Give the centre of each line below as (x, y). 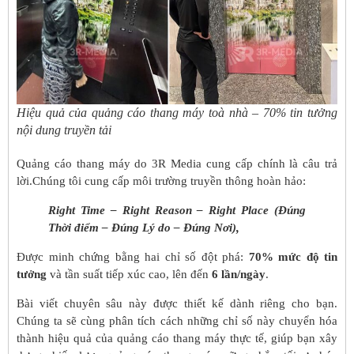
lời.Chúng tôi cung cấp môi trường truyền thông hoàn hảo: (161, 181)
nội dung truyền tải (64, 130)
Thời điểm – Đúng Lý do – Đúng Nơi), (144, 228)
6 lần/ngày (239, 275)
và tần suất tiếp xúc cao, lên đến (129, 275)
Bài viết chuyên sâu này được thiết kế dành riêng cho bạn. (177, 303)
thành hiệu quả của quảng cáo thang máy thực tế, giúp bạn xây (177, 338)
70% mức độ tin (293, 257)
